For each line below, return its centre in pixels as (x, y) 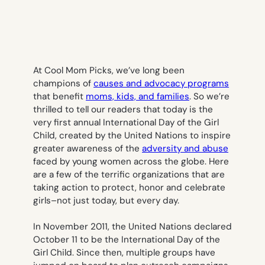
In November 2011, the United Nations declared (132, 227)
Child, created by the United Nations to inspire (132, 136)
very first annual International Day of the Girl (126, 123)
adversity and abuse (185, 149)
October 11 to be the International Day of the (127, 240)
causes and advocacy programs (161, 84)
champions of (63, 84)
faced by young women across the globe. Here (131, 162)
